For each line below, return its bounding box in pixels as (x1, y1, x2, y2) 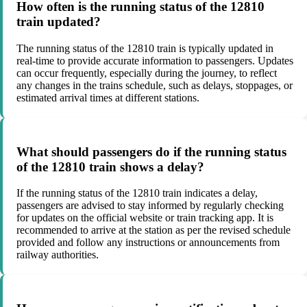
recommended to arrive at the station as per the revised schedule (16, 224, 291, 236)
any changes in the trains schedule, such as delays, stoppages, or (16, 79, 293, 91)
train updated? (16, 14, 101, 29)
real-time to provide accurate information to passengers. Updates (16, 54, 293, 66)
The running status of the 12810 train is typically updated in (16, 42, 273, 54)
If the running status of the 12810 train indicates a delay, (16, 187, 258, 199)
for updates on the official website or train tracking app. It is (16, 212, 273, 224)
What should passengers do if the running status (16, 144, 286, 159)
